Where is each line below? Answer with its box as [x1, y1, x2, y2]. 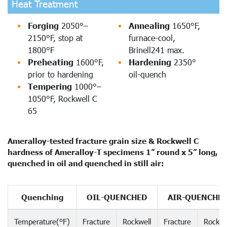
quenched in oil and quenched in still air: [8, 158, 164, 168]
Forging [28, 20, 61, 30]
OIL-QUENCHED [87, 192, 147, 202]
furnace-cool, [129, 32, 175, 43]
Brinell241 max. [129, 45, 184, 55]
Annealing [129, 20, 172, 30]
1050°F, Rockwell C [28, 93, 97, 103]
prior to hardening [28, 69, 93, 79]
